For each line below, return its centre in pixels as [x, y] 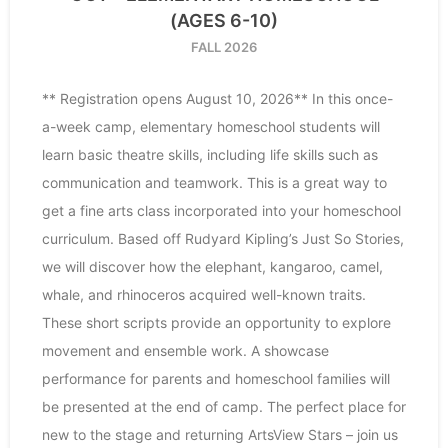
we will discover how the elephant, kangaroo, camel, [212, 267]
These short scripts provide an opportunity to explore [216, 323]
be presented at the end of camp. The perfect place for [224, 407]
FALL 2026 [224, 47]
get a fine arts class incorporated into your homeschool [221, 211]
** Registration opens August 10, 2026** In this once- [217, 99]
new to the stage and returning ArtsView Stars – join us [220, 435]
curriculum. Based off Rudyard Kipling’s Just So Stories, [223, 239]
